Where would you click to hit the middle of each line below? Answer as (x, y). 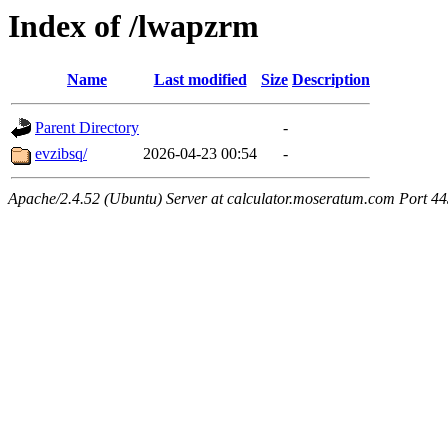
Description (331, 80)
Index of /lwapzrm (133, 26)
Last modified (200, 80)
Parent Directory (87, 128)
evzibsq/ (61, 154)
